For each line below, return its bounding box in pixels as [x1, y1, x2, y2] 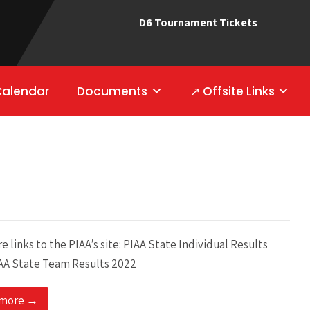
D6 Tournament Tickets [138, 15, 257, 30]
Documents [77, 83, 148, 100]
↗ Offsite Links [190, 83, 275, 100]
